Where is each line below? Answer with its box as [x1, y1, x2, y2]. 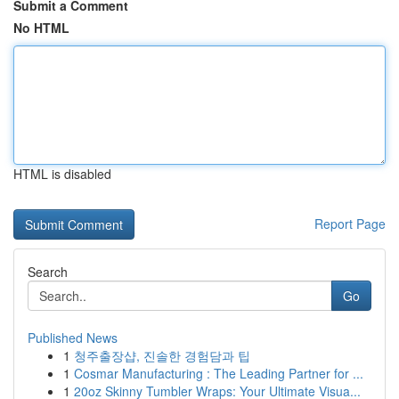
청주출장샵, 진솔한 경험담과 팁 [74, 346, 250, 364]
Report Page [314, 215, 386, 232]
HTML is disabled [13, 165, 111, 183]
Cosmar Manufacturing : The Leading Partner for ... [74, 364, 363, 382]
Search [28, 263, 68, 281]
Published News [28, 329, 118, 346]
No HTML [13, 19, 69, 37]
